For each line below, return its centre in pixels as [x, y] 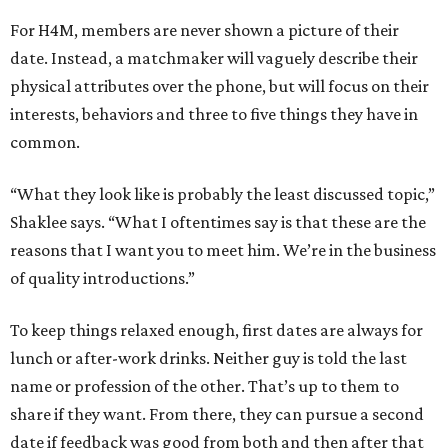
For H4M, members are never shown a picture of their [204, 30]
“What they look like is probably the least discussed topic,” [222, 194]
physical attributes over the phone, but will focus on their [219, 86]
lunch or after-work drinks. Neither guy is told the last [208, 358]
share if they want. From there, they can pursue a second [217, 414]
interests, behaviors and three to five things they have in [214, 114]
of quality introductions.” [102, 278]
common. [45, 142]
